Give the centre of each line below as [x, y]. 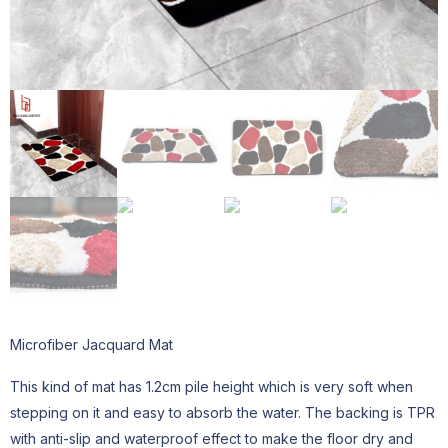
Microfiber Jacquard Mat [91, 344]
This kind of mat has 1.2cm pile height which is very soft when [211, 386]
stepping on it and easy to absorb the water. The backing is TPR [222, 412]
